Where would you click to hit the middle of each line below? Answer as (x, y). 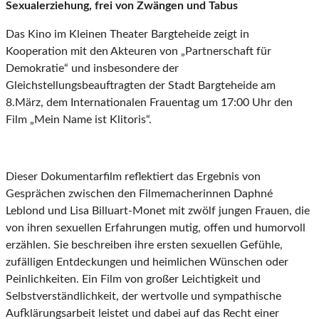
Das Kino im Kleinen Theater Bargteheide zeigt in (127, 35)
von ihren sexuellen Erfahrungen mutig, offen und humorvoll (156, 228)
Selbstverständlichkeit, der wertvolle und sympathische (143, 297)
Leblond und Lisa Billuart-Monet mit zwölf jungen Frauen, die (158, 211)
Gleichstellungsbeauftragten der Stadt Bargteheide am (141, 86)
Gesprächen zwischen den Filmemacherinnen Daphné (139, 194)
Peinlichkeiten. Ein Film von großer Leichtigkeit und (133, 279)
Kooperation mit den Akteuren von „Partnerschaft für (138, 52)
